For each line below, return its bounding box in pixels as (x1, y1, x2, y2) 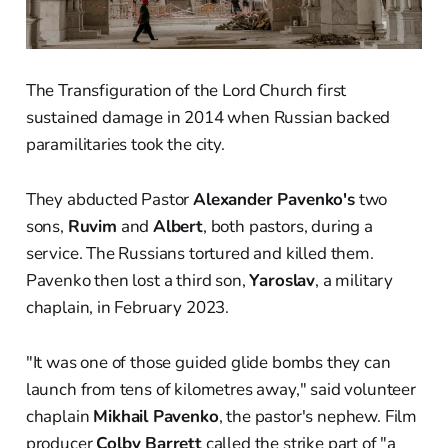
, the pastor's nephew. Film (218, 404, 418, 428)
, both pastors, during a (202, 214, 373, 238)
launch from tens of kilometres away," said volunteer (25, 377, 416, 401)
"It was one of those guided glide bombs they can (25, 350, 391, 374)
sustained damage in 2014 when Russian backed (25, 105, 391, 129)
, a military (315, 268, 394, 292)
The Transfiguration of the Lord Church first (25, 78, 347, 102)
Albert (153, 214, 203, 238)
